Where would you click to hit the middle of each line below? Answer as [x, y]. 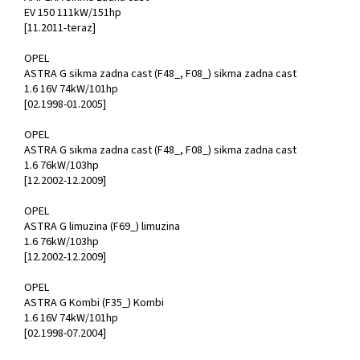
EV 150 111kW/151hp [73, 13]
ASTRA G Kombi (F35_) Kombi [94, 303]
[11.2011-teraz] [60, 29]
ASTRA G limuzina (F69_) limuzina [102, 227]
